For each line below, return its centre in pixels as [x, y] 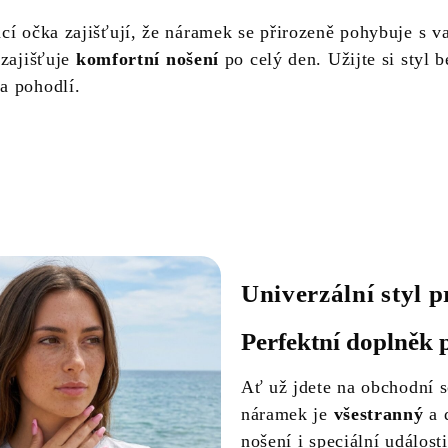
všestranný [378, 414]
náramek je [287, 414]
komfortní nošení [147, 58]
